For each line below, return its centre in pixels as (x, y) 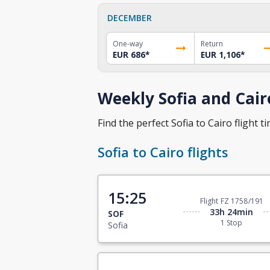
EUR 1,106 (220, 55)
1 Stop (232, 223)
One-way (128, 43)
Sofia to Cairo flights (163, 152)
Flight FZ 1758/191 (231, 201)
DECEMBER (130, 17)
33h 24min (232, 212)
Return (212, 43)
